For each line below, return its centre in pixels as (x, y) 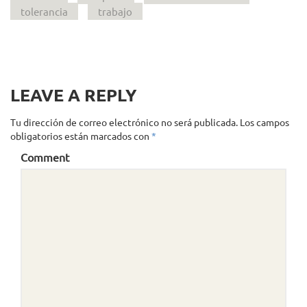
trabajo (115, 11)
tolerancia (44, 11)
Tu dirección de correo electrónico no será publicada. (124, 122)
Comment (45, 157)
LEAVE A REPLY (74, 95)
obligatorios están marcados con (81, 136)
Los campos (265, 122)
